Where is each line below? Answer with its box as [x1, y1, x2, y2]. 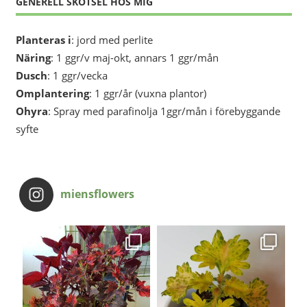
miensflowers [60, 186, 134, 201]
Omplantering [15, 86, 89, 101]
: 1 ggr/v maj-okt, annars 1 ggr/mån [50, 51, 219, 65]
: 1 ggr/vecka [47, 69, 108, 83]
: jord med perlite [71, 33, 153, 47]
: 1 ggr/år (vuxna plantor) [88, 86, 206, 101]
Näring [15, 51, 51, 65]
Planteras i [15, 33, 71, 47]
